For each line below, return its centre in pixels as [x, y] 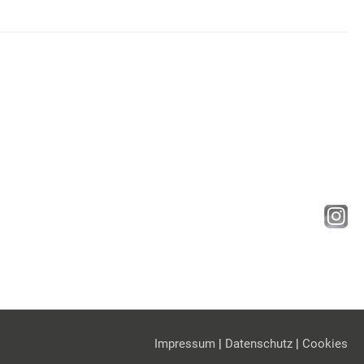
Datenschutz [258, 344]
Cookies [325, 344]
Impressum [184, 344]
